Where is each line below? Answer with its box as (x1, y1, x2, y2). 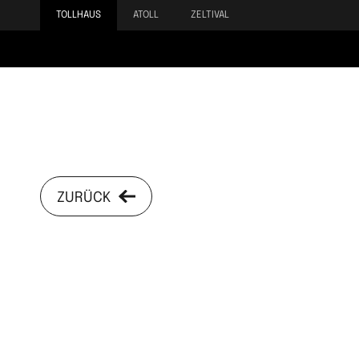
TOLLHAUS (56, 10, 102, 20)
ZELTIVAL (191, 10, 230, 20)
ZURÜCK (57, 191, 111, 206)
